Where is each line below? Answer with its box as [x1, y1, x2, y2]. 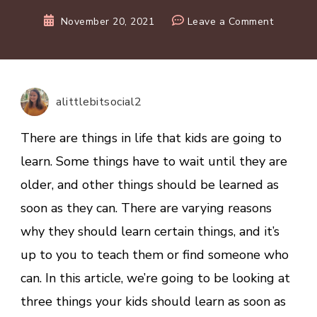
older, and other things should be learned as [21, 176, 279, 194]
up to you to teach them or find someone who [21, 246, 289, 264]
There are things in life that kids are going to [21, 129, 282, 147]
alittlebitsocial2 [56, 93, 142, 110]
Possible [272, 198, 313, 212]
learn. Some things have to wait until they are [21, 153, 287, 171]
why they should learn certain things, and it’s [21, 223, 279, 241]
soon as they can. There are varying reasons [21, 200, 272, 217]
